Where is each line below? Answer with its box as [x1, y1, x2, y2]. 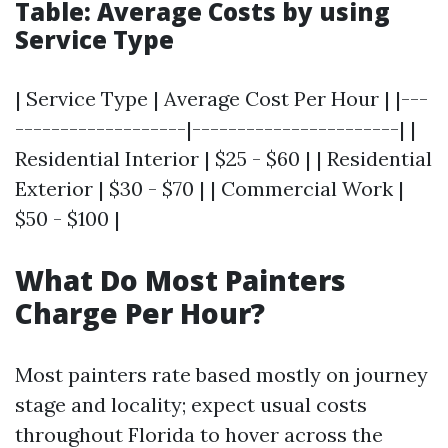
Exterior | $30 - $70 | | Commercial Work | [15, 176, 404, 201]
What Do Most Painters [15, 261, 346, 299]
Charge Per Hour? [15, 294, 265, 332]
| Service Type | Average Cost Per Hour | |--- [15, 86, 428, 111]
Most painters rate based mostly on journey [15, 362, 428, 387]
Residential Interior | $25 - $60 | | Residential [15, 146, 432, 171]
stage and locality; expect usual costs [15, 392, 367, 417]
